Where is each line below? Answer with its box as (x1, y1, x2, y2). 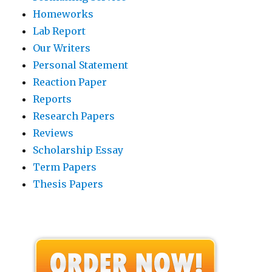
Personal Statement (33, 58, 129, 71)
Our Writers (33, 41, 91, 54)
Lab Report (33, 24, 86, 37)
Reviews (33, 126, 74, 139)
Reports (33, 92, 72, 105)
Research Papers (33, 109, 115, 122)
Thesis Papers (33, 177, 104, 190)
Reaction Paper (33, 75, 107, 88)
